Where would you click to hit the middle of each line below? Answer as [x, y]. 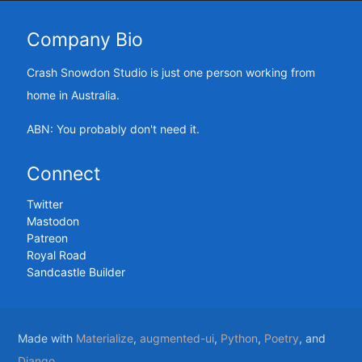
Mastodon [53, 221]
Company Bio [84, 39]
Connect [63, 173]
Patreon [47, 238]
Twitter [44, 204]
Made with [47, 338]
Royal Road [56, 255]
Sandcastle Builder [76, 271]
